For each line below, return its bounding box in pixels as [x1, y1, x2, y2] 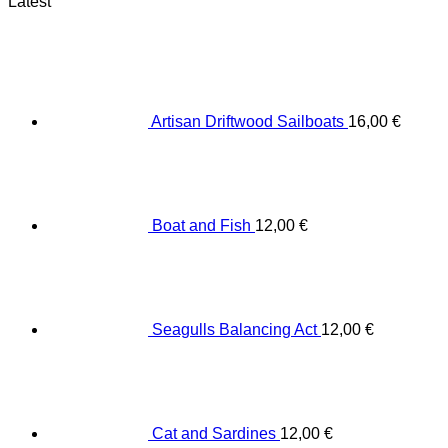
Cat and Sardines [152, 425, 276, 443]
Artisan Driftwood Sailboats [151, 113, 344, 131]
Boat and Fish [152, 217, 251, 235]
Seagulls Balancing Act [152, 321, 317, 339]
